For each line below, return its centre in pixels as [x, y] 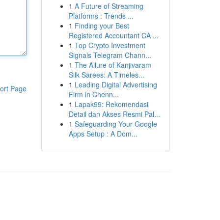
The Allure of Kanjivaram [113, 65]
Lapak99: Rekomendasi [111, 104]
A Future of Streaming [109, 6]
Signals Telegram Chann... [110, 55]
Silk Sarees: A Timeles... [106, 75]
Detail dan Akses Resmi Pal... [114, 114]
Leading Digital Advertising [116, 84]
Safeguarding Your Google [116, 124]
